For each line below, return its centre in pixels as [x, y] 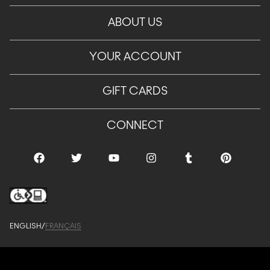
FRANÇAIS [63, 226]
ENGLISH [26, 226]
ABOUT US [135, 23]
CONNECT [135, 126]
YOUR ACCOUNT [135, 58]
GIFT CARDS [135, 92]
